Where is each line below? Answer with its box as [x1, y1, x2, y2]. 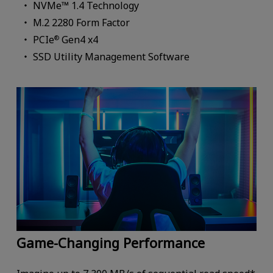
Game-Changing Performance [16, 233, 205, 252]
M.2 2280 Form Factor [33, 16, 130, 30]
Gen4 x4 [59, 33, 99, 47]
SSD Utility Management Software [33, 50, 190, 64]
